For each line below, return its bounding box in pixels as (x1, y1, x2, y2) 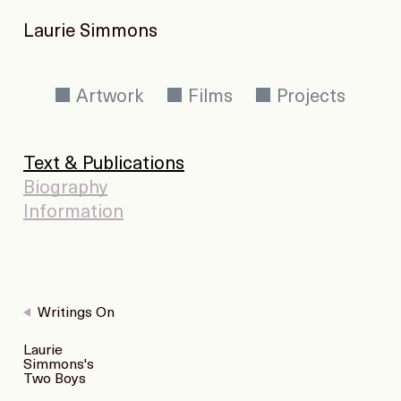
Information (23, 204, 124, 222)
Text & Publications (23, 156, 184, 174)
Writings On (38, 306, 115, 320)
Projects (272, 89, 346, 107)
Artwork (72, 89, 144, 107)
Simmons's (23, 358, 94, 372)
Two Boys (23, 372, 86, 387)
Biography (23, 180, 107, 198)
